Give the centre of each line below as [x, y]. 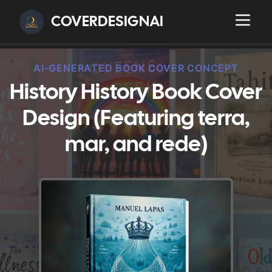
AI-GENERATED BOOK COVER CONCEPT [136, 68]
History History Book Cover [136, 93]
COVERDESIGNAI [107, 22]
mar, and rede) [136, 145]
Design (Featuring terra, [136, 119]
